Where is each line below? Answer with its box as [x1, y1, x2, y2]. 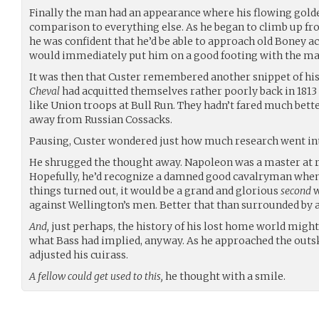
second [281, 184, 311, 197]
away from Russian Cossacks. [29, 113, 172, 126]
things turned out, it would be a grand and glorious [29, 184, 281, 197]
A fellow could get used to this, [29, 269, 163, 283]
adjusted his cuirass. [29, 248, 128, 261]
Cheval [29, 84, 60, 98]
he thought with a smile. [163, 269, 286, 283]
